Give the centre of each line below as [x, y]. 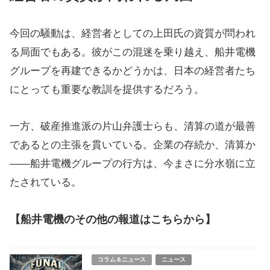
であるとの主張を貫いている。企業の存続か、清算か [133, 145]
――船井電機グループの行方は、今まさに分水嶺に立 [133, 164]
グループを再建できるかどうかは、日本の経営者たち [133, 71]
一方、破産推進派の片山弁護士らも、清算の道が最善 [133, 126]
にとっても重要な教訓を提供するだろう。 [107, 89]
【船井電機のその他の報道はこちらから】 [113, 219]
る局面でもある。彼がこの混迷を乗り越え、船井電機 [133, 52]
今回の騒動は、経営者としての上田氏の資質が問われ [133, 33]
